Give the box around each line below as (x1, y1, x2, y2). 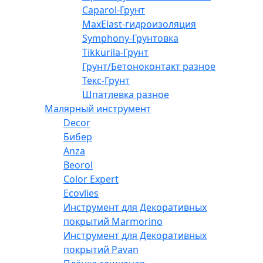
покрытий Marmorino (63, 215, 163, 228)
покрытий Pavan (63, 243, 139, 257)
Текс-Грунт (82, 74, 130, 87)
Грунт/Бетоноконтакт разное (82, 60, 215, 73)
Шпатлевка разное (82, 88, 169, 102)
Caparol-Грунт (82, 4, 145, 17)
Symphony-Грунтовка (82, 32, 178, 45)
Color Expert (63, 173, 119, 186)
